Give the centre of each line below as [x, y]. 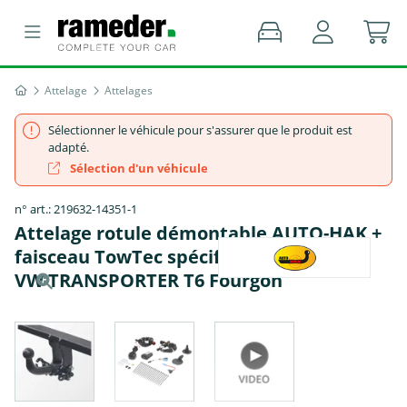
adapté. [69, 147]
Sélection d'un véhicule [138, 168]
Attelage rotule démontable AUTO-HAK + [198, 233]
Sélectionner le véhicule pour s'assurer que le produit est [200, 130]
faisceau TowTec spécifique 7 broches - [188, 257]
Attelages [129, 90]
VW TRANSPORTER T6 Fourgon [149, 280]
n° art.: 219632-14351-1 [76, 209]
